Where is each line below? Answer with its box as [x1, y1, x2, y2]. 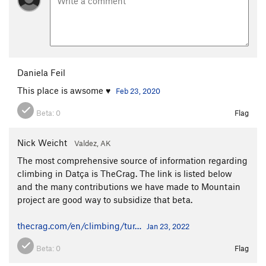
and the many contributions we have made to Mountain [17, 180, 240, 192]
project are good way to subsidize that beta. [17, 194, 192, 205]
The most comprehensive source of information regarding [17, 154, 248, 166]
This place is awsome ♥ [17, 84, 113, 96]
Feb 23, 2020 [116, 85, 160, 96]
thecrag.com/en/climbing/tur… [17, 220, 141, 231]
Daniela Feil [17, 66, 65, 78]
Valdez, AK [74, 138, 111, 148]
